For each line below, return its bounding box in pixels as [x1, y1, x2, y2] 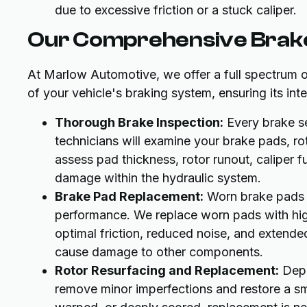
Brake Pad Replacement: [55, 189, 204, 204]
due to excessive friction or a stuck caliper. [55, 3, 297, 18]
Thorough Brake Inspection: [55, 115, 223, 130]
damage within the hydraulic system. [55, 171, 261, 186]
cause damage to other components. [55, 245, 263, 260]
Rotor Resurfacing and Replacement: [55, 263, 279, 278]
